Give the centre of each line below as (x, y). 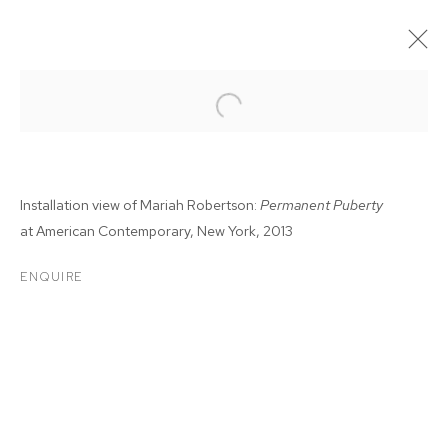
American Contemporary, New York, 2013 (164, 230)
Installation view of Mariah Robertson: (140, 204)
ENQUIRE (51, 276)
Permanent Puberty (321, 204)
